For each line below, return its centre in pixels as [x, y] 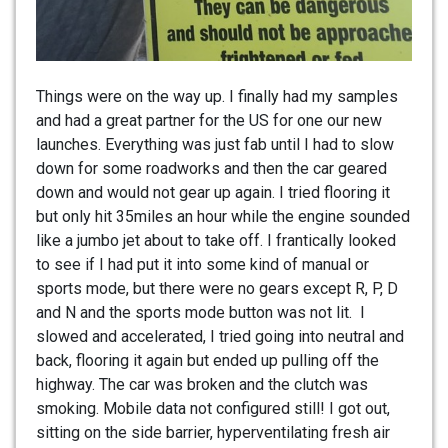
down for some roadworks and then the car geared [211, 168]
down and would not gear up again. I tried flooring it [213, 192]
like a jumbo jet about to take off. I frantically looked [216, 240]
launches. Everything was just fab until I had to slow [215, 144]
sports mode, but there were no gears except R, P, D [217, 288]
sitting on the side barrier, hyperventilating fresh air [213, 432]
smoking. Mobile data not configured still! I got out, [213, 408]
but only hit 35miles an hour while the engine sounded [223, 216]
